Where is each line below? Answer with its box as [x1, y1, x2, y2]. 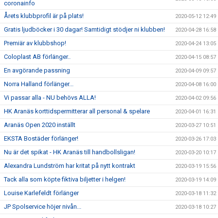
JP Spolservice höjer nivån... [4, 203, 81, 210]
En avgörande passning [4, 67, 70, 74]
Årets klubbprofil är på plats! [4, 12, 84, 19]
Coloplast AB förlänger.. [4, 53, 71, 60]
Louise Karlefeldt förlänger [4, 189, 79, 197]
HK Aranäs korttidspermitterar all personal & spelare [4, 108, 150, 115]
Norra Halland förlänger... [4, 80, 73, 88]
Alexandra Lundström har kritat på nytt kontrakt [4, 162, 135, 169]
